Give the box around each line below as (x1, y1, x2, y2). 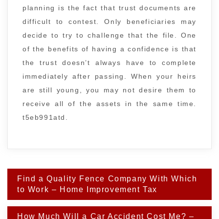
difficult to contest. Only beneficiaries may (22, 18, 197, 25)
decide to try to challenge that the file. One (22, 31, 197, 39)
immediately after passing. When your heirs (22, 72, 197, 80)
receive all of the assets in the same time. (22, 100, 197, 108)
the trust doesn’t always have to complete (22, 59, 197, 66)
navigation (7, 181, 75, 197)
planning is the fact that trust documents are (22, 4, 197, 12)
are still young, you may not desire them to (22, 86, 197, 94)
